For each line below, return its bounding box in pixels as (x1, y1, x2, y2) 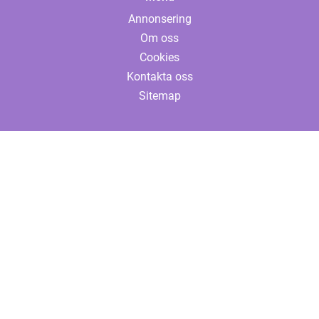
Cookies (140, 51, 179, 65)
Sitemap (138, 89, 181, 103)
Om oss (140, 31, 179, 46)
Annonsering (127, 12, 192, 26)
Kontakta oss (126, 70, 193, 84)
